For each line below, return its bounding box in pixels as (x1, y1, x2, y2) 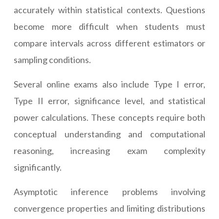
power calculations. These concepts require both (14, 112, 205, 123)
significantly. (14, 162, 62, 173)
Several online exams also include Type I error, (14, 79, 205, 90)
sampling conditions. (14, 54, 91, 66)
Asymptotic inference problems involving (14, 186, 205, 197)
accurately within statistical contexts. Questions (14, 4, 205, 16)
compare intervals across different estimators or (14, 38, 205, 49)
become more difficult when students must (14, 21, 205, 32)
